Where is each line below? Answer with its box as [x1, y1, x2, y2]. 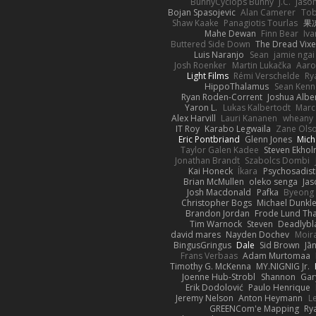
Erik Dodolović [185, 281, 243, 293]
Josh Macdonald [187, 186, 252, 198]
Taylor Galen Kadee [181, 143, 260, 156]
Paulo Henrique [248, 281, 311, 293]
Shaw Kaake [172, 16, 219, 29]
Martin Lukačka [231, 59, 291, 71]
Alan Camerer [241, 6, 296, 18]
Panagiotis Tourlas [224, 16, 298, 29]
